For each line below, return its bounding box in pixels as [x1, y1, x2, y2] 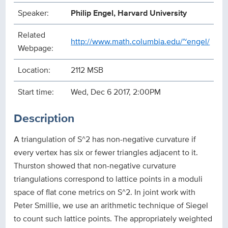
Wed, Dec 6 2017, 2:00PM [71, 86, 161, 98]
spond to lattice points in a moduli [82, 173, 203, 185]
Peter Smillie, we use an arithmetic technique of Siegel [14, 199, 209, 211]
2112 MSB [71, 64, 104, 76]
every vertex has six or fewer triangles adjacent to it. [14, 146, 198, 158]
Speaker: [18, 7, 49, 19]
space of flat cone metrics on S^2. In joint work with [14, 186, 196, 198]
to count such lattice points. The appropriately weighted [14, 212, 213, 224]
